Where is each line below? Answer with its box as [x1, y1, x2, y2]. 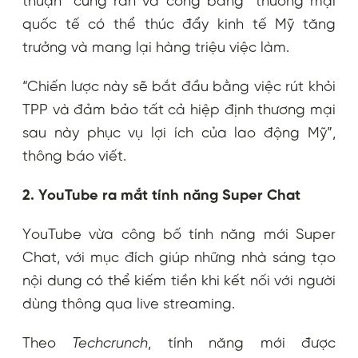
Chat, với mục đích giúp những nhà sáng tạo [22, 249, 336, 266]
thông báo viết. [22, 148, 126, 165]
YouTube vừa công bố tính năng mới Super [22, 226, 336, 243]
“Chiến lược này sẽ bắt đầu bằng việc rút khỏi [22, 78, 336, 95]
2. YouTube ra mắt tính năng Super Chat [22, 187, 300, 204]
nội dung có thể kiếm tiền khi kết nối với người [22, 272, 336, 289]
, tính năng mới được [148, 335, 336, 352]
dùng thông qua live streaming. [22, 296, 235, 312]
